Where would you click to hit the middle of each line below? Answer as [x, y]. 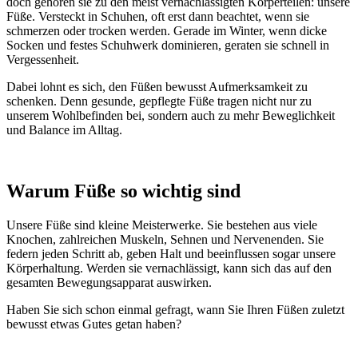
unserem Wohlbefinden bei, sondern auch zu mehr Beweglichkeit [171, 116]
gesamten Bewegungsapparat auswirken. [109, 283]
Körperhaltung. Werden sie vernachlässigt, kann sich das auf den [169, 268]
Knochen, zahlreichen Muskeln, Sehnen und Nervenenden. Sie [165, 240]
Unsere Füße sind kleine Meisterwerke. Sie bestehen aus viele [162, 225]
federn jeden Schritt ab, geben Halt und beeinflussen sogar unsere [171, 254]
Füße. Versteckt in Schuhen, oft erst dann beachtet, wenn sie [158, 17]
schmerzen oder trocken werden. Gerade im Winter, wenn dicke [167, 31]
